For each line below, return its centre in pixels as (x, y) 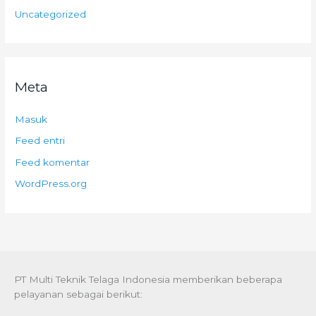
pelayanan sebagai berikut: (78, 294)
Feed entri (40, 141)
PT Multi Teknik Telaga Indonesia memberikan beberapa (148, 280)
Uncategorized (51, 14)
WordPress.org (51, 184)
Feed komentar (53, 162)
